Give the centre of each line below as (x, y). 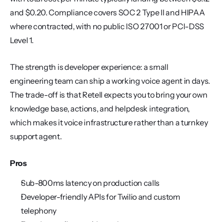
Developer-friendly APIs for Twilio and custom (101, 197)
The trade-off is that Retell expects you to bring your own (109, 95)
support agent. (36, 136)
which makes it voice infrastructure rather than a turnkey (109, 122)
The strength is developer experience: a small (89, 67)
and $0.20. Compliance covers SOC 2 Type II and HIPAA (108, 12)
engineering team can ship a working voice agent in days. (110, 81)
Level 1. (22, 40)
